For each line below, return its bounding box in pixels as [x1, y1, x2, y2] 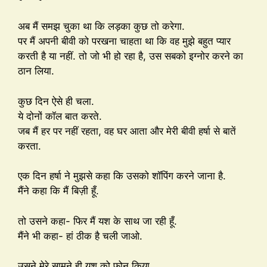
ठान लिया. [18, 65, 54, 77]
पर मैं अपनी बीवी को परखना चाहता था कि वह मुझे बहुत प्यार [18, 35, 231, 48]
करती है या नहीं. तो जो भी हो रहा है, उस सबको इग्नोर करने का [18, 50, 243, 63]
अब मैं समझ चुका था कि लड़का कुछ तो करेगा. [18, 20, 185, 33]
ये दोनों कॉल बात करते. [18, 110, 102, 122]
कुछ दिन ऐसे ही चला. [18, 95, 94, 107]
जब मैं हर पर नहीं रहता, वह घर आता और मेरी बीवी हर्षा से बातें [18, 125, 236, 137]
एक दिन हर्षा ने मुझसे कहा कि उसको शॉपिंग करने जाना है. [18, 170, 226, 182]
